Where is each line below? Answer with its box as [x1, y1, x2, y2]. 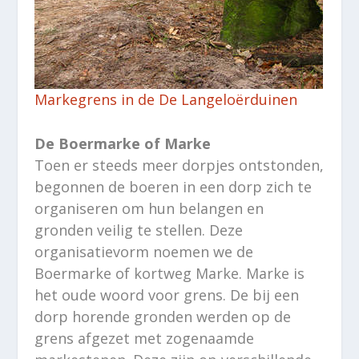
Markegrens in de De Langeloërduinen [34, 89, 297, 109]
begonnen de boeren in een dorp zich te [34, 177, 312, 197]
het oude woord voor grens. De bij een [34, 285, 299, 305]
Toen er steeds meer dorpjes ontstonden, [34, 155, 324, 175]
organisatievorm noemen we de [34, 242, 253, 262]
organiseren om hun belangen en [34, 199, 264, 219]
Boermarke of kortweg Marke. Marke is [34, 264, 305, 284]
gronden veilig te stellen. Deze [34, 220, 243, 240]
